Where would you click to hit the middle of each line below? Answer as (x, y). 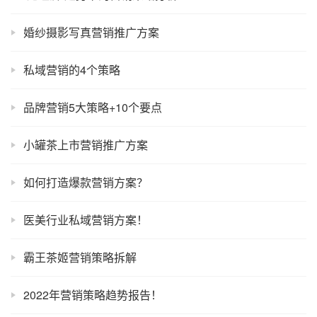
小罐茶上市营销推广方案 (86, 145)
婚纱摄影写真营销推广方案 (91, 33)
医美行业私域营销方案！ (86, 220)
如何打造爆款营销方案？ (86, 183)
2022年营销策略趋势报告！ (93, 295)
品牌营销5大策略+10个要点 (93, 108)
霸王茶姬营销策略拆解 (80, 258)
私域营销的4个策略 (72, 70)
